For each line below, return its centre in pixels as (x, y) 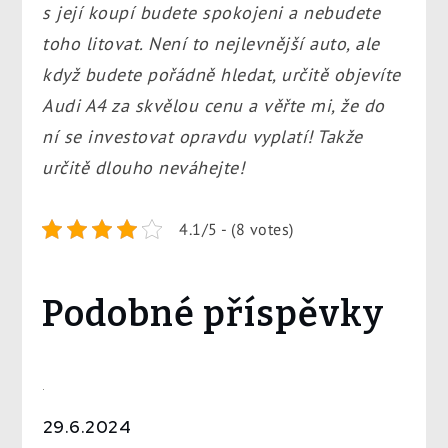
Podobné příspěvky (213, 313)
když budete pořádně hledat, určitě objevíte (221, 74)
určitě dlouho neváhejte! (143, 167)
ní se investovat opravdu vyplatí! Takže (202, 136)
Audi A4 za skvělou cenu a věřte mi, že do (213, 105)
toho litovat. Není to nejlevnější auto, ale (211, 43)
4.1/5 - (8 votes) (236, 228)
